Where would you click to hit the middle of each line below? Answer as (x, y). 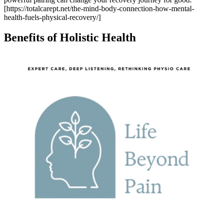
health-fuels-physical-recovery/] (52, 17)
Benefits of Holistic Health (70, 38)
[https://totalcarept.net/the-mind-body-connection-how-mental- (99, 8)
